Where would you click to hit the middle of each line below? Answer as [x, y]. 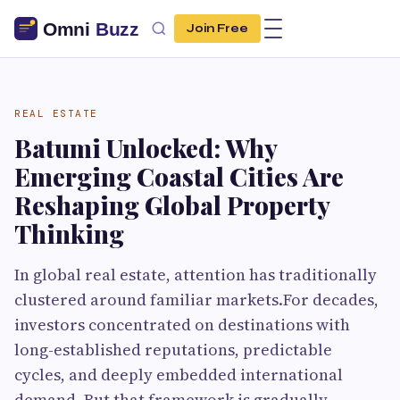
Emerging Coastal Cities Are [179, 176]
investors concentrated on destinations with [182, 325]
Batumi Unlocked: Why [146, 148]
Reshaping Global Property [172, 205]
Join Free [217, 29]
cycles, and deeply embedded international [179, 375]
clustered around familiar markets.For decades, [196, 300]
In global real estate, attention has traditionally [196, 275]
